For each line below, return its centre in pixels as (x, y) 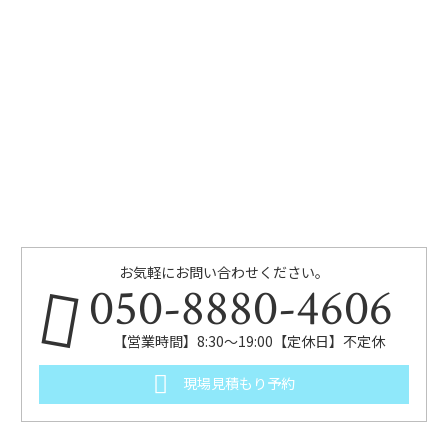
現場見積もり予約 (237, 382)
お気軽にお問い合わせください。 (224, 271)
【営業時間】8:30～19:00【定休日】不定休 (249, 341)
